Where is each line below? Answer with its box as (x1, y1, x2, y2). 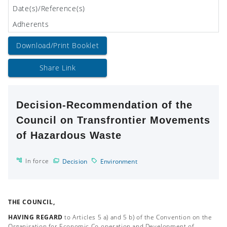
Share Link (39, 63, 76, 72)
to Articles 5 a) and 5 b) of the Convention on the (62, 213, 212, 221)
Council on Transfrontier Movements (16, 115, 210, 126)
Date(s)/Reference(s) (13, 4, 85, 13)
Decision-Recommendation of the (16, 99, 193, 110)
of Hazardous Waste (16, 130, 122, 141)
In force (25, 157, 49, 165)
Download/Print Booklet (16, 41, 99, 50)
